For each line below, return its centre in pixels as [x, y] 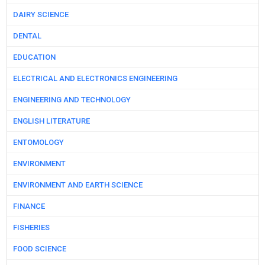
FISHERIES [31, 228]
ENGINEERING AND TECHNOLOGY [72, 100]
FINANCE [29, 206]
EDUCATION [34, 57]
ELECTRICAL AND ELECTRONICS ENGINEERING [95, 79]
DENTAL [27, 36]
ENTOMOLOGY [38, 143]
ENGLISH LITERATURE [51, 121]
